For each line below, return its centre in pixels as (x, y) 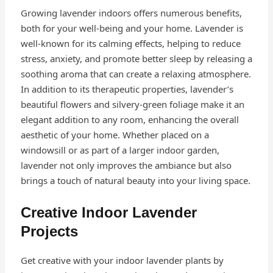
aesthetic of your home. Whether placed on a (115, 135)
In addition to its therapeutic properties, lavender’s (127, 89)
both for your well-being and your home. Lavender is (132, 28)
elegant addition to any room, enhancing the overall (129, 120)
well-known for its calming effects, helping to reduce (130, 44)
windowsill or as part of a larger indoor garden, (120, 150)
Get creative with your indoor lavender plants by (122, 261)
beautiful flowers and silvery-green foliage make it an (132, 105)
